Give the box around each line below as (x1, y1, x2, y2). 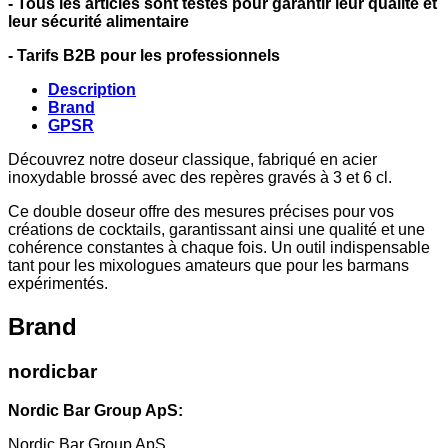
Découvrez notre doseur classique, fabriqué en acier (8, 151, 377, 169)
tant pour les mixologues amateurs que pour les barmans (8, 257, 409, 275)
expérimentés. (8, 275, 108, 293)
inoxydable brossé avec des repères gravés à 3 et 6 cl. (8, 169, 392, 187)
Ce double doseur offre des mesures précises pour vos (8, 203, 394, 221)
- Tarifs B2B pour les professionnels (8, 47, 280, 65)
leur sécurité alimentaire (8, 13, 189, 31)
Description (48, 81, 136, 99)
